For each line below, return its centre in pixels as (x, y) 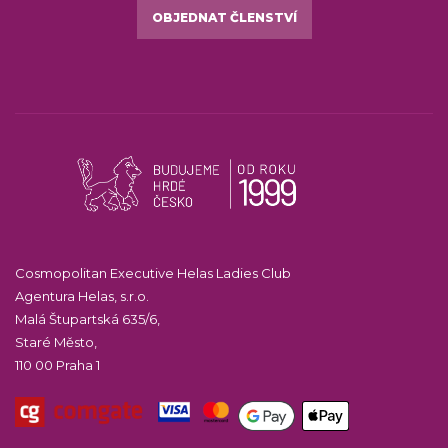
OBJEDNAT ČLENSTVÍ (224, 17)
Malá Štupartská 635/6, (87, 318)
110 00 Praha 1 (57, 364)
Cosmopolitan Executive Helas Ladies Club (153, 272)
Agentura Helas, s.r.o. (82, 295)
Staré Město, (56, 341)
